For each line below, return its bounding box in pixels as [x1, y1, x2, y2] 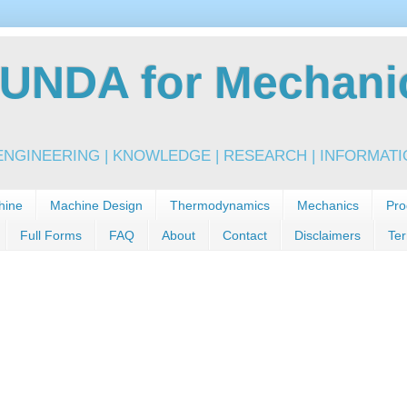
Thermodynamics [170, 197, 270, 213]
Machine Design [50, 197, 143, 213]
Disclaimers [294, 227, 361, 243]
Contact [223, 227, 267, 243]
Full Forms [20, 227, 82, 243]
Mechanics [297, 197, 359, 213]
